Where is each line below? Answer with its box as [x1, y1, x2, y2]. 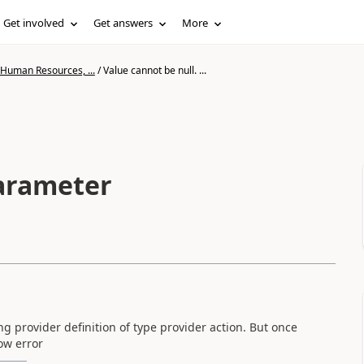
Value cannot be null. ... [102, 63, 206, 77]
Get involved [3, 15, 65, 30]
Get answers [93, 15, 154, 30]
